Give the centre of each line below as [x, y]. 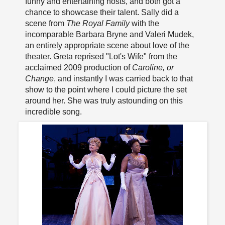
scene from [45, 23]
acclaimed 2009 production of [78, 67]
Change [39, 78]
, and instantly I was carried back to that [123, 78]
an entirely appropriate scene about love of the [107, 45]
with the [144, 23]
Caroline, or [153, 67]
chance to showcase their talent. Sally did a [102, 12]
